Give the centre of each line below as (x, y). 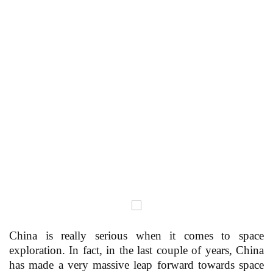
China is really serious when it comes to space (136, 236)
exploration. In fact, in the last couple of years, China (136, 250)
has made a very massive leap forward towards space (136, 265)
